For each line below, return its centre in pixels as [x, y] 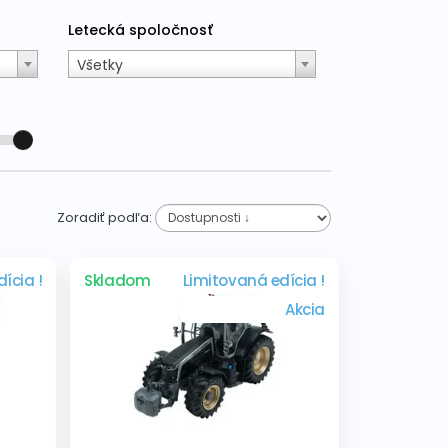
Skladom [117, 281]
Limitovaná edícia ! [253, 281]
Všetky [100, 65]
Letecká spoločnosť [141, 30]
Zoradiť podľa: [106, 218]
